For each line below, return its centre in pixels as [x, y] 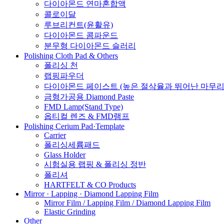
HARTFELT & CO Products [90, 184]
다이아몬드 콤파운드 [81, 35]
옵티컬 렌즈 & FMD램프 [87, 116]
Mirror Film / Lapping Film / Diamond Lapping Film [127, 202]
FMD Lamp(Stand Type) [83, 106]
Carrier [55, 135]
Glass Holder [65, 154]
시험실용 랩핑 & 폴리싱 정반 [95, 164]
